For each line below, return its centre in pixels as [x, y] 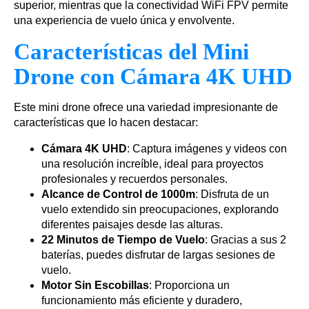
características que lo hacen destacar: [106, 123]
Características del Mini [131, 52]
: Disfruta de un [232, 195]
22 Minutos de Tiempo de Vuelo [123, 240]
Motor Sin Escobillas [95, 286]
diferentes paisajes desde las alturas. [132, 225]
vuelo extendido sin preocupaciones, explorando [160, 210]
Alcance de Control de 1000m [118, 195]
